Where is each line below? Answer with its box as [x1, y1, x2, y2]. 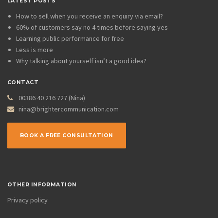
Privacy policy [7, 196, 48, 204]
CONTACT [7, 79, 39, 86]
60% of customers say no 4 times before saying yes [16, 23, 168, 32]
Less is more [16, 45, 53, 54]
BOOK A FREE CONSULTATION [20, 132, 113, 139]
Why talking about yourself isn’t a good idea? [16, 56, 146, 66]
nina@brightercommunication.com [18, 104, 119, 113]
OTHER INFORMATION [7, 181, 77, 188]
